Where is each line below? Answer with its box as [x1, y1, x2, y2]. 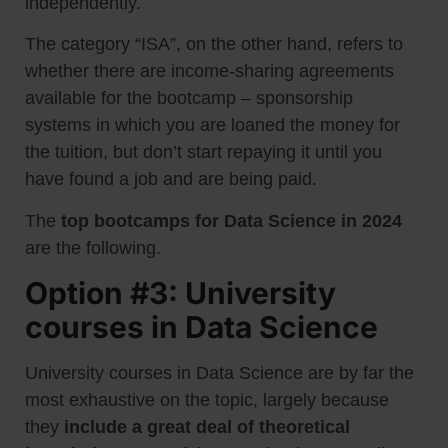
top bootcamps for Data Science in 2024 [61, 210, 402, 231]
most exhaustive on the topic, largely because [25, 390, 389, 410]
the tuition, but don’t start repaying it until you [25, 142, 382, 163]
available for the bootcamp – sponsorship [25, 88, 353, 109]
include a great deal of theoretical [64, 417, 350, 437]
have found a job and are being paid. [25, 169, 317, 190]
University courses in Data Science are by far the [25, 363, 414, 383]
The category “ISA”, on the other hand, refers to [25, 34, 403, 55]
